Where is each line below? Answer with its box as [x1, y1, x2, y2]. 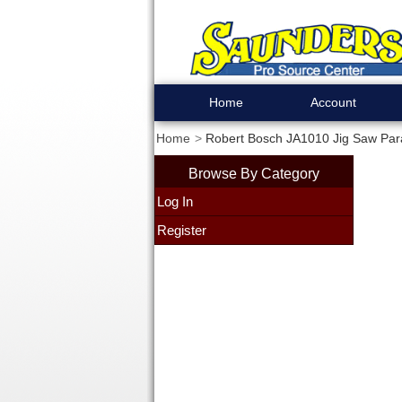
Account [310, 95, 356, 109]
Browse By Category [188, 165, 319, 181]
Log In [156, 194, 193, 209]
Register [156, 223, 206, 238]
